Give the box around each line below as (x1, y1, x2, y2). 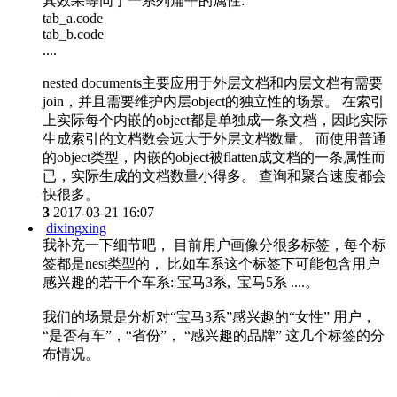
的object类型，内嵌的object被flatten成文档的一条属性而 (43, 149, 385, 165)
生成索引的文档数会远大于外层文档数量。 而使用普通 (43, 130, 386, 146)
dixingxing (46, 220, 106, 236)
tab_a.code (43, 10, 103, 26)
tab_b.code (43, 26, 104, 42)
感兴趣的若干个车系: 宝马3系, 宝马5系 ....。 (43, 274, 319, 290)
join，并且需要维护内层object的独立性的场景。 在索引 (43, 93, 385, 109)
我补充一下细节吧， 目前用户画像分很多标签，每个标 (43, 237, 386, 253)
